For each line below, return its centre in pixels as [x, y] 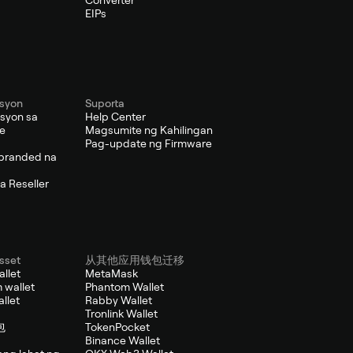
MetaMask [111, 274]
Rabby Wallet [118, 301]
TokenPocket [117, 327]
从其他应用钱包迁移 [134, 260]
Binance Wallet [122, 341]
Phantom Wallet [124, 287]
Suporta [104, 104]
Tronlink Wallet [121, 314]
